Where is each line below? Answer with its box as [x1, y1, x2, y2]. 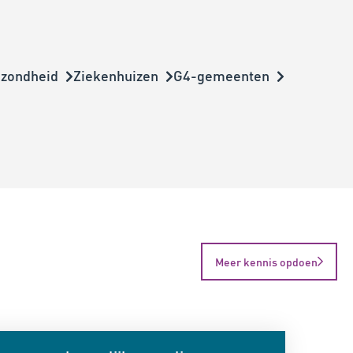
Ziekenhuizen [73, 66, 158, 85]
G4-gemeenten [173, 66, 269, 85]
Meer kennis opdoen [215, 254, 318, 269]
